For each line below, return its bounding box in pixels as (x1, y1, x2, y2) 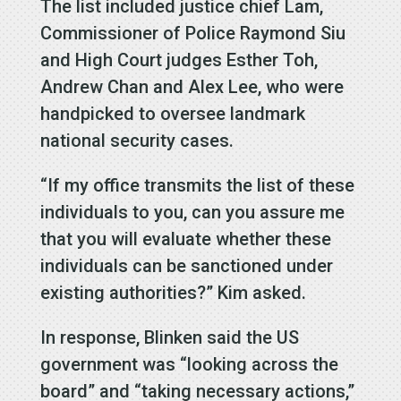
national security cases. (39, 129, 234, 151)
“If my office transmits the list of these (39, 174, 354, 196)
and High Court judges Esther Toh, (39, 48, 318, 71)
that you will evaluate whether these (39, 227, 331, 250)
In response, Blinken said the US (39, 326, 299, 348)
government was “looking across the (39, 353, 338, 375)
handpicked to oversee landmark (39, 102, 305, 124)
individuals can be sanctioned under (39, 254, 333, 277)
